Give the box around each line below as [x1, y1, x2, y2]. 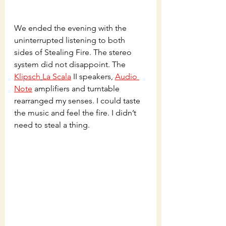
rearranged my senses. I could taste [14, 96, 142, 106]
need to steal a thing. [14, 120, 92, 130]
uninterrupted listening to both [14, 35, 127, 45]
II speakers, [71, 72, 115, 82]
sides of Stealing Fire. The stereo [14, 47, 134, 58]
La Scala [42, 72, 71, 82]
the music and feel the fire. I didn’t [14, 108, 138, 118]
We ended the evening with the [14, 23, 129, 33]
